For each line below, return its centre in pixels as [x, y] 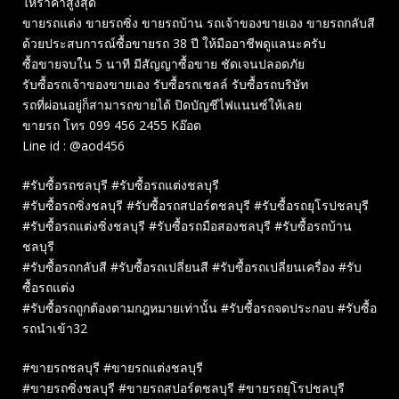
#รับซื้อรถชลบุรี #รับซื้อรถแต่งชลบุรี [121, 185]
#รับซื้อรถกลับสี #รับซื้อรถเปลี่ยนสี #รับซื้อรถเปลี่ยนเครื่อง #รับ [192, 267]
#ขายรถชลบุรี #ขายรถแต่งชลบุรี [113, 368]
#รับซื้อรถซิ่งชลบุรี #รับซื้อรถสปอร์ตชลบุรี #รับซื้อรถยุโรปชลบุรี [195, 206]
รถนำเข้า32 [55, 329]
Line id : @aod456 [73, 146]
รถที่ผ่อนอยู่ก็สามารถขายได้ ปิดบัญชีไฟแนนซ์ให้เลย [162, 105]
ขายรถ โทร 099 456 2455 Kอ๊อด [112, 126]
